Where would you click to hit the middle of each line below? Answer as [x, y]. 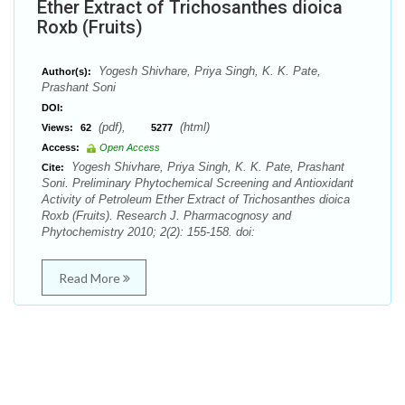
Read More [90, 278]
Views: [57, 127]
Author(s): [66, 71]
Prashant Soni [79, 87]
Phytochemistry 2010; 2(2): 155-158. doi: [148, 232]
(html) [193, 127]
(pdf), [123, 127]
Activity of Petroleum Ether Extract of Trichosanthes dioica [196, 199]
